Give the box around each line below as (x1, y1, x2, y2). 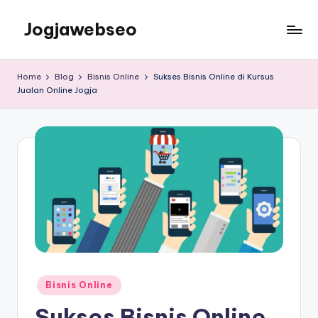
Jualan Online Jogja (17, 85, 97, 95)
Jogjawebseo (24, 18, 137, 40)
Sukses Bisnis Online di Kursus (153, 72, 274, 82)
